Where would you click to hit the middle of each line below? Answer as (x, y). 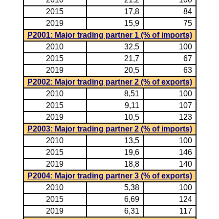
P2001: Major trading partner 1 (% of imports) (109, 35)
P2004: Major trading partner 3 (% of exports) (109, 176)
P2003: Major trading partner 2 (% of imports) (109, 129)
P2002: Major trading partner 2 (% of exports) (109, 82)
